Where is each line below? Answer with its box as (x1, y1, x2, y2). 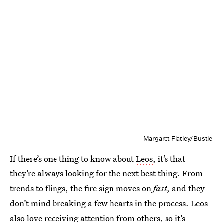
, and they (167, 182, 205, 194)
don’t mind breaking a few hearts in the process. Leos (10, 197, 208, 209)
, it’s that (153, 152, 185, 164)
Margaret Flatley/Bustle (143, 134, 212, 143)
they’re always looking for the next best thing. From (10, 167, 203, 179)
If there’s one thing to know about (10, 152, 136, 164)
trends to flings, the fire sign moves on (10, 182, 153, 194)
